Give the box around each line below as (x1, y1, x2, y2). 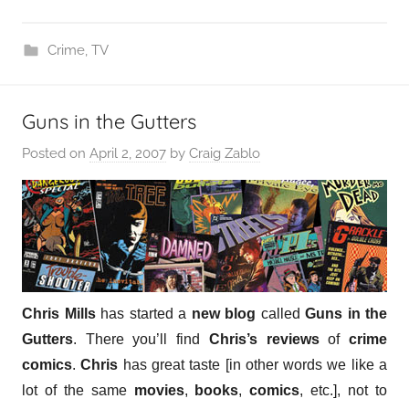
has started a (95, 306, 192, 321)
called (256, 306, 305, 321)
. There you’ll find (73, 331, 209, 347)
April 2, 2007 (89, 145, 166, 162)
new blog (191, 306, 256, 321)
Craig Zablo (189, 145, 260, 162)
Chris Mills (22, 306, 96, 321)
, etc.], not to (299, 383, 388, 398)
